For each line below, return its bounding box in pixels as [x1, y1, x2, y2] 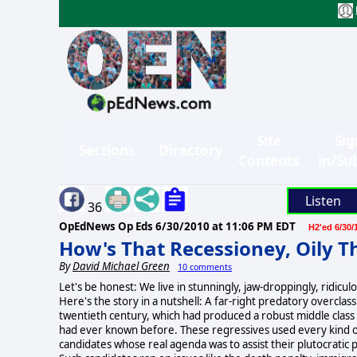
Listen [304, 191, 341, 210]
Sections [79, 141, 135, 160]
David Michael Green [73, 258, 170, 273]
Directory [159, 141, 223, 160]
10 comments [178, 261, 232, 273]
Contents [238, 151, 299, 170]
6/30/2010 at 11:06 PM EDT [155, 218, 296, 233]
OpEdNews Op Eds [59, 218, 155, 233]
